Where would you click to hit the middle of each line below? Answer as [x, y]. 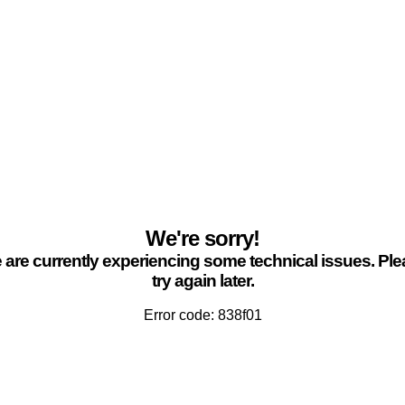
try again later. [202, 281]
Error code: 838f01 [202, 315]
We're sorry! [202, 238]
